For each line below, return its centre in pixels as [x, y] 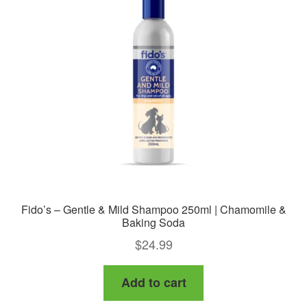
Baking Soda [153, 222]
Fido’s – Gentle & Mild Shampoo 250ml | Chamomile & [153, 209]
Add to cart [153, 283]
